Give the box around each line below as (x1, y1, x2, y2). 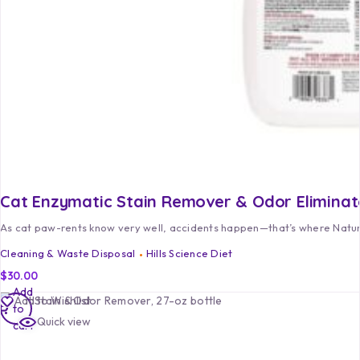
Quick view (37, 314, 91, 329)
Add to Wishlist (14, 293, 91, 309)
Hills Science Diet (145, 247, 233, 260)
